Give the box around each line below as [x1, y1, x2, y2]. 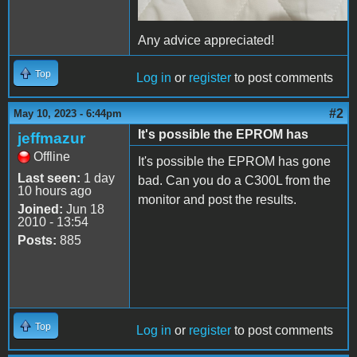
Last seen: [18, 171, 80, 185]
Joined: [18, 202, 63, 216]
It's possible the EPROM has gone [138, 154, 331, 168]
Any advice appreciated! [138, 33, 277, 47]
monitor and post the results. [138, 192, 296, 206]
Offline [33, 149, 70, 163]
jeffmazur [18, 129, 85, 147]
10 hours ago [18, 183, 92, 198]
